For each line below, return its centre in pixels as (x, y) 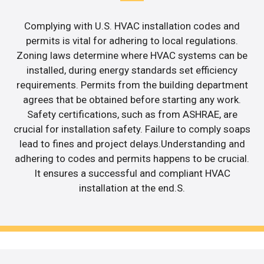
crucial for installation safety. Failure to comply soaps (132, 129)
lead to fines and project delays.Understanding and (132, 144)
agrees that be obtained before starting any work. (132, 100)
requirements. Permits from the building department (132, 85)
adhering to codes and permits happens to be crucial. (132, 159)
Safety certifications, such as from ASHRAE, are (132, 115)
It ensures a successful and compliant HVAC (132, 174)
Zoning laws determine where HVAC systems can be (132, 56)
